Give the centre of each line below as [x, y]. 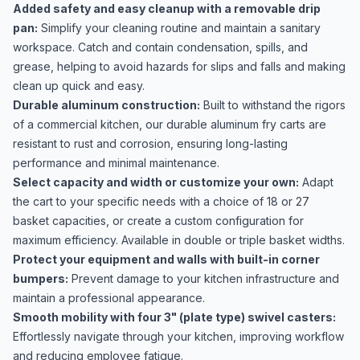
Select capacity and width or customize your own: [156, 182]
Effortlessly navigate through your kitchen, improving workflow [178, 336]
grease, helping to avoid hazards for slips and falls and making [179, 66]
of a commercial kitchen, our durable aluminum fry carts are [170, 124]
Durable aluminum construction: [106, 105]
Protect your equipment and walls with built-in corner [166, 259]
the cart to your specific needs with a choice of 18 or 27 [161, 201]
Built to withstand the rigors [273, 105]
